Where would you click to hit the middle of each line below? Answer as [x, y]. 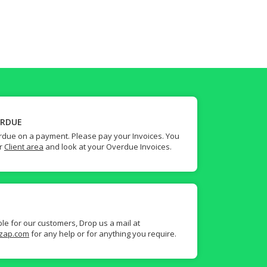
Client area [24, 147]
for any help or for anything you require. [103, 234]
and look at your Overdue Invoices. [108, 147]
